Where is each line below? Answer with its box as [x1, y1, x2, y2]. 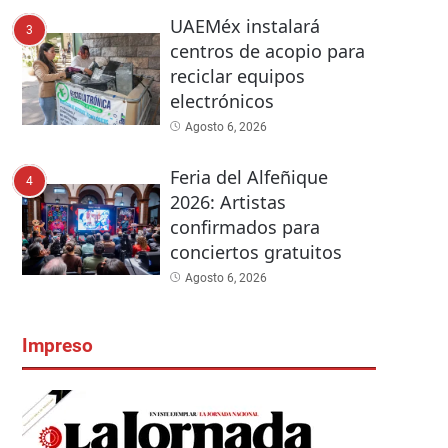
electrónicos [169, 89, 274, 114]
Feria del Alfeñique [169, 164, 328, 189]
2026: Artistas [169, 189, 286, 214]
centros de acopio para [169, 39, 365, 64]
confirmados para [169, 214, 320, 239]
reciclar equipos [169, 64, 305, 89]
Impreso [22, 335, 93, 358]
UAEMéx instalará [169, 14, 320, 39]
